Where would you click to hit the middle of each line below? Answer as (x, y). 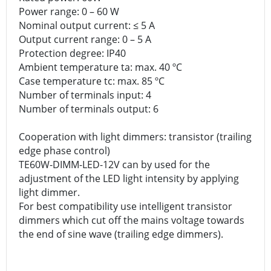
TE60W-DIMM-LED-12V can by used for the (114, 164)
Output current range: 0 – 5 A (85, 39)
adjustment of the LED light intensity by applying (129, 178)
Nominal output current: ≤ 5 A (87, 25)
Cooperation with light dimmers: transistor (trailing (135, 136)
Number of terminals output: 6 (89, 109)
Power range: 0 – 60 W (69, 11)
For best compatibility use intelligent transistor (126, 206)
